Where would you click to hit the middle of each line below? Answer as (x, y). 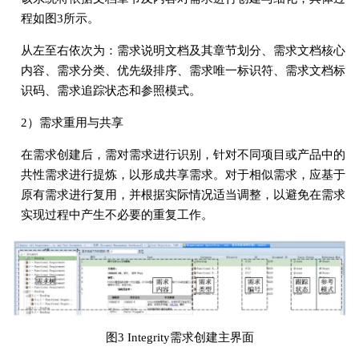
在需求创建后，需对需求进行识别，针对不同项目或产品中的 (183, 154)
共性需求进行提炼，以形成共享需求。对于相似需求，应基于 (183, 174)
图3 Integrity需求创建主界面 (179, 338)
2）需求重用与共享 (72, 122)
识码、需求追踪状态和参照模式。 (111, 90)
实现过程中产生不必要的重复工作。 (117, 214)
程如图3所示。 (60, 18)
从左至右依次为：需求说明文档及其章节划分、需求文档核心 (183, 50)
